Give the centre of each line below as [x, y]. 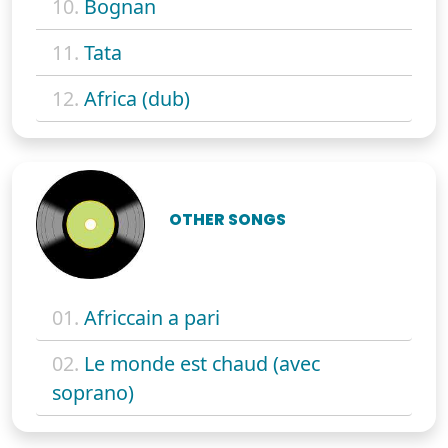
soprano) [93, 392]
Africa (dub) [137, 98]
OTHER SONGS [228, 220]
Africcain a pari [152, 317]
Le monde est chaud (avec [202, 363]
